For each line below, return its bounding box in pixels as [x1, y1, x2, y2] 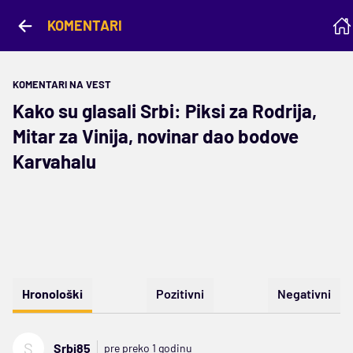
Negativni [277, 286, 331, 301]
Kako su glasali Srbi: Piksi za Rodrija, [13, 99, 317, 122]
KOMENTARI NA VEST [13, 78, 111, 91]
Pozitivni [156, 286, 204, 301]
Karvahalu [13, 150, 96, 173]
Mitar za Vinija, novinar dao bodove [13, 124, 299, 147]
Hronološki [22, 286, 83, 301]
